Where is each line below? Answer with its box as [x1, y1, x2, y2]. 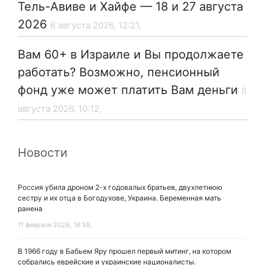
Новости [18, 146, 67, 160]
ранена [18, 204, 43, 214]
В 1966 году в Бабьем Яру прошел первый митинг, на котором [18, 247, 231, 256]
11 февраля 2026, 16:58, [18, 221, 92, 230]
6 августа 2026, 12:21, [50, 20, 141, 31]
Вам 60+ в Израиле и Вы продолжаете [18, 47, 244, 62]
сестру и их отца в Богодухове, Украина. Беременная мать [18, 193, 221, 203]
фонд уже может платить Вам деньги [18, 83, 238, 98]
